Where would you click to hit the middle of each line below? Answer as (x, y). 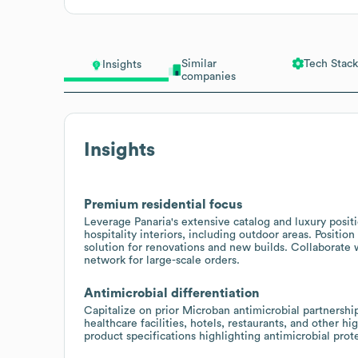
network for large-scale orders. (162, 260)
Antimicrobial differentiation (172, 293)
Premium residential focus (163, 204)
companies (208, 76)
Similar (199, 64)
